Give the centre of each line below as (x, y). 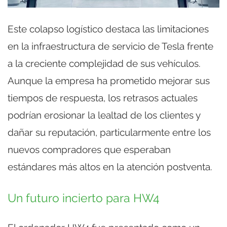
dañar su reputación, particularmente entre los (109, 132)
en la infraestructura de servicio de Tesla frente (110, 46)
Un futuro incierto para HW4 (84, 198)
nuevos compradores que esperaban (89, 149)
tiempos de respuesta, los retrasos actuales (103, 98)
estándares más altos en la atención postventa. (110, 166)
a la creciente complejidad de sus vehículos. (104, 63)
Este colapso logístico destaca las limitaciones (108, 29)
